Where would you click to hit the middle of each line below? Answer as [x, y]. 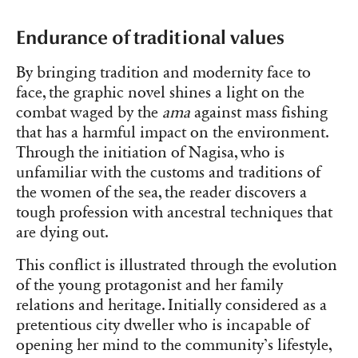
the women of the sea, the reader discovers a [161, 193]
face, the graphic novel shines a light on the [160, 93]
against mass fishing [259, 113]
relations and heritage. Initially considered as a [171, 306]
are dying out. [62, 233]
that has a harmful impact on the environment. [172, 133]
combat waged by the [89, 113]
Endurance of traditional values [150, 38]
